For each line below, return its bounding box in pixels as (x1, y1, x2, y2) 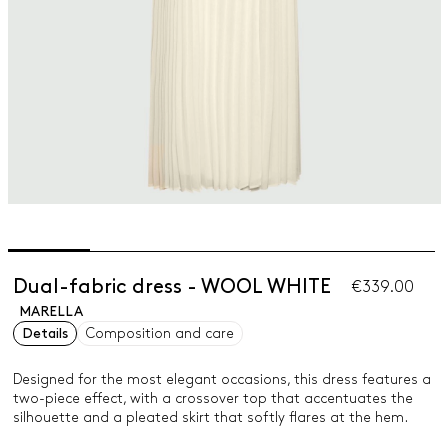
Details (21, 327, 68, 340)
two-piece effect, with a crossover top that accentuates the (12, 392, 413, 405)
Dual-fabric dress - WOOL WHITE (12, 278, 331, 296)
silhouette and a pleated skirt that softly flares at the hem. (12, 411, 408, 424)
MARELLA (18, 305, 83, 318)
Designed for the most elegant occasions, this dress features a (12, 373, 431, 386)
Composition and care (85, 327, 234, 340)
